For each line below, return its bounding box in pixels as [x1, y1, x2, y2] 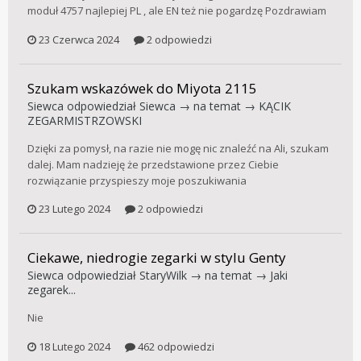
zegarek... [27, 282, 76, 298]
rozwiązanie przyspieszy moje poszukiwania [27, 172, 247, 188]
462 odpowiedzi [135, 338, 214, 354]
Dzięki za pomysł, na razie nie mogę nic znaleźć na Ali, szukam [27, 140, 329, 156]
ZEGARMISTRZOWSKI [27, 112, 142, 128]
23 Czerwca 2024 [39, 31, 119, 47]
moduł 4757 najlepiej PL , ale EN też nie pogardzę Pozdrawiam [27, 3, 326, 19]
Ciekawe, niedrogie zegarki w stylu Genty [27, 248, 286, 268]
